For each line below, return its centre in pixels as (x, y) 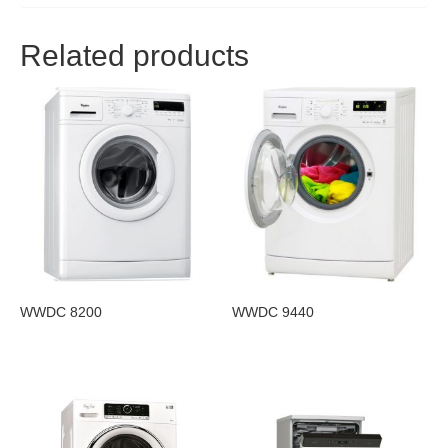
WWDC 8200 (61, 312)
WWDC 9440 (273, 312)
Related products (134, 55)
